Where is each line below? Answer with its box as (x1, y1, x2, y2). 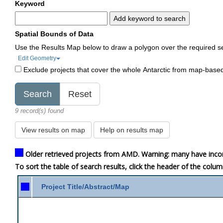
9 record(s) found (15, 107, 64, 114)
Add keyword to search (113, 14, 186, 23)
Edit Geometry (18, 54, 57, 62)
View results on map (21, 125, 86, 134)
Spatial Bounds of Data (15, 29, 94, 38)
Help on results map (100, 125, 164, 134)
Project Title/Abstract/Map (41, 182, 130, 191)
